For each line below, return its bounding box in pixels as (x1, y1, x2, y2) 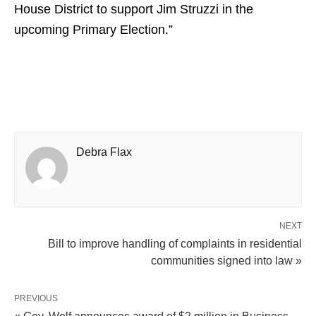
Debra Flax (76, 145, 132, 158)
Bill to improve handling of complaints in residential (48, 237, 302, 250)
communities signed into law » (151, 254, 302, 267)
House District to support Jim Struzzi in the (14, 1, 253, 16)
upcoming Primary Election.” (14, 22, 173, 37)
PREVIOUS (14, 293, 58, 303)
